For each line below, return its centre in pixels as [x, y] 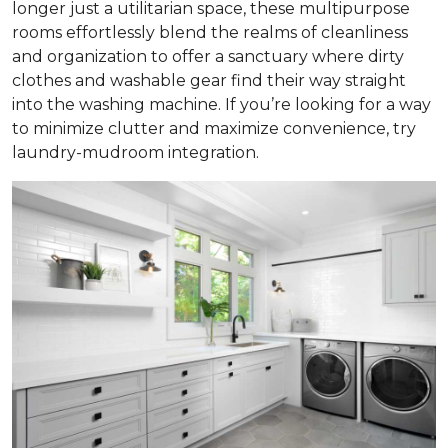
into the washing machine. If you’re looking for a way [221, 104]
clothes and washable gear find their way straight [209, 80]
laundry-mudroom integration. [135, 152]
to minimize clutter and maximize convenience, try [214, 128]
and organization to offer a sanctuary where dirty [208, 56]
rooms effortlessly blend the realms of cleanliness [210, 32]
